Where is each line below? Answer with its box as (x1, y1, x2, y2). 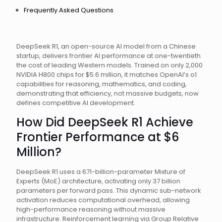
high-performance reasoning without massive (16, 205, 166, 214)
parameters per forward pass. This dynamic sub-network (16, 186, 201, 195)
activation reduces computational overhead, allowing (16, 195, 190, 205)
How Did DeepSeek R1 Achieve (16, 114, 193, 130)
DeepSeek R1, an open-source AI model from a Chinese (16, 42, 196, 51)
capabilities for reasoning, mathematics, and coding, (16, 79, 187, 89)
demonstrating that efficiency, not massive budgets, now (16, 89, 199, 98)
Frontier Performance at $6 (16, 129, 179, 145)
